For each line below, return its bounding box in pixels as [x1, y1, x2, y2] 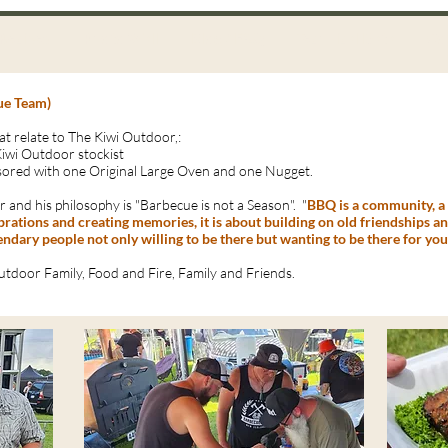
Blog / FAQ [191, 29, 264, 47]
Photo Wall [82, 29, 159, 47]
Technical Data [296, 29, 395, 47]
